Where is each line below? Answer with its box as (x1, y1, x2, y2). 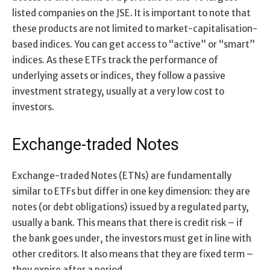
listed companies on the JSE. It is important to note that (12, 7, 251, 19)
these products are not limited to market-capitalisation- (12, 22, 257, 34)
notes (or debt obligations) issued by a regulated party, (12, 201, 249, 213)
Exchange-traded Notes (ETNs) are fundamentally (12, 169, 231, 181)
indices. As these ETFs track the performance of (12, 54, 218, 66)
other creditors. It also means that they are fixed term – (12, 248, 253, 260)
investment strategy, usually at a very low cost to (12, 85, 224, 97)
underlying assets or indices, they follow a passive (12, 69, 225, 81)
